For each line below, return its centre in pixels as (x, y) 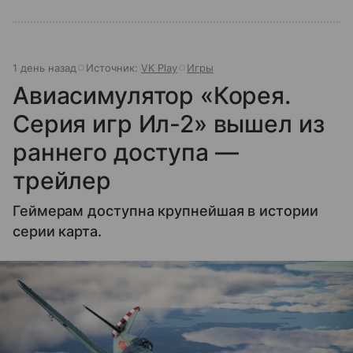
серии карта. (57, 232)
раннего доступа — (126, 152)
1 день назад (45, 68)
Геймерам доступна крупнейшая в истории (165, 211)
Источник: (113, 68)
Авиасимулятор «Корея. (152, 96)
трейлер (62, 181)
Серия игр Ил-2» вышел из (169, 124)
